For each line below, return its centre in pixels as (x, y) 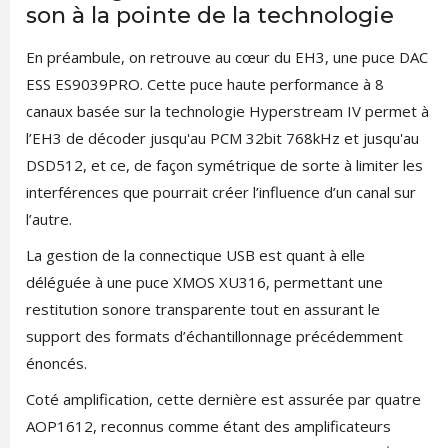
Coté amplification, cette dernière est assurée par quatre (223, 399)
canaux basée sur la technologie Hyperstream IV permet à (227, 111)
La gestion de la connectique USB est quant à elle (195, 255)
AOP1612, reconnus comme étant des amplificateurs (208, 426)
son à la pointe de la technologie (209, 16)
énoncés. (56, 363)
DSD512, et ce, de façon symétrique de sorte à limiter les (224, 165)
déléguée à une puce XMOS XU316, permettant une (204, 282)
